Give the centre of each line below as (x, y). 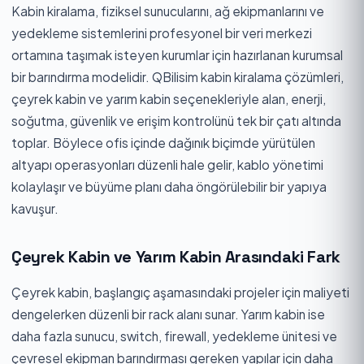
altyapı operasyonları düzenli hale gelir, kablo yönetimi (167, 164)
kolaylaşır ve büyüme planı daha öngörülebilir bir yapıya (169, 186)
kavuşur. (35, 208)
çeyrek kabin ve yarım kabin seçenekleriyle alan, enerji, (169, 98)
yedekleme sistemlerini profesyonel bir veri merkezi (162, 32)
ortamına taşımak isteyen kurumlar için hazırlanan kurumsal (177, 54)
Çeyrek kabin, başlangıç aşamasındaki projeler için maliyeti (180, 292)
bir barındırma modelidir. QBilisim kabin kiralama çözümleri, (178, 76)
